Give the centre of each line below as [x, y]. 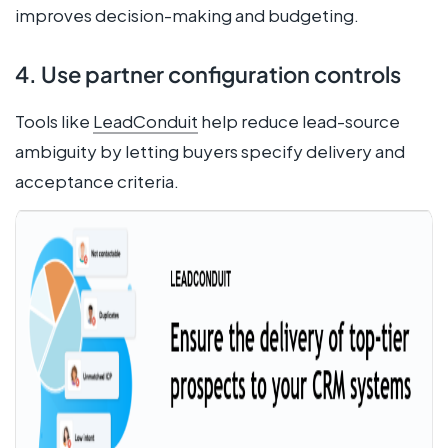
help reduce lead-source [299, 120]
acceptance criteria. [97, 180]
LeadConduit [145, 120]
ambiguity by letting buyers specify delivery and [210, 150]
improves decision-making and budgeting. [187, 14]
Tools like [54, 120]
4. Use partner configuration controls [208, 73]
